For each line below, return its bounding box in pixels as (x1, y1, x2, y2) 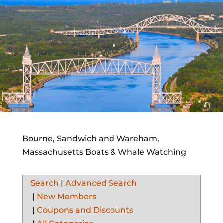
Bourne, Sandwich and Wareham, (22, 134, 159, 144)
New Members (36, 192, 96, 202)
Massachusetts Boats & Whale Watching (22, 147, 186, 157)
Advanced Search (65, 178, 137, 188)
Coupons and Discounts (36, 205, 133, 215)
